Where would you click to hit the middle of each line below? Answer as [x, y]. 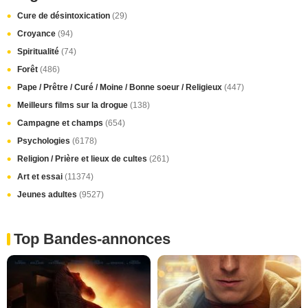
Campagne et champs [61, 123]
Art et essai [41, 176]
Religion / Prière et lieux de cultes [83, 158]
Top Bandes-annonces [92, 239]
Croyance [37, 33]
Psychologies [45, 141]
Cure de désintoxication [65, 15]
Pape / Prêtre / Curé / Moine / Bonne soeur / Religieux [121, 87]
